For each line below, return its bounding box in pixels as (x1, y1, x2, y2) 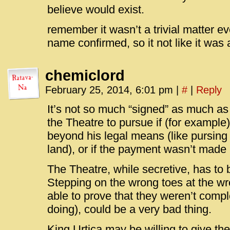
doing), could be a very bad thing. (47, 203, 212, 216)
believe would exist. (47, 3, 144, 16)
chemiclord (45, 67, 125, 84)
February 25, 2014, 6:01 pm (45, 84, 176, 95)
